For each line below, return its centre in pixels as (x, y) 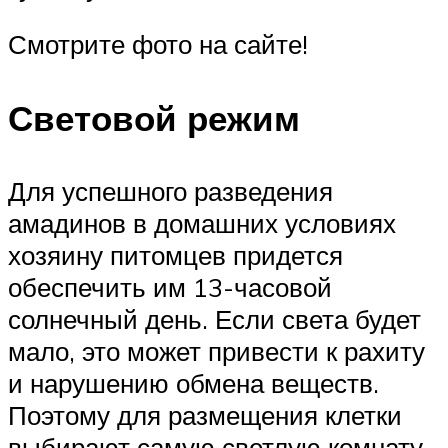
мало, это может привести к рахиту (216, 350)
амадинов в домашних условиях (202, 222)
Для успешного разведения (170, 190)
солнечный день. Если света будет (214, 318)
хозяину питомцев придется (175, 254)
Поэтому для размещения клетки (205, 414)
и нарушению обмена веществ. (193, 382)
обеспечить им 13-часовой (170, 286)
